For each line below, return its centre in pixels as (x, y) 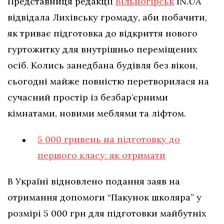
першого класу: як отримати (101, 155)
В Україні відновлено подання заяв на (94, 181)
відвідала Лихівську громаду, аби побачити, (107, 17)
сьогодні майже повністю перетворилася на (108, 81)
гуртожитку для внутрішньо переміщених (102, 49)
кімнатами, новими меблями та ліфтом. (97, 113)
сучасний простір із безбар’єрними (88, 97)
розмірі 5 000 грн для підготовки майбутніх (107, 213)
